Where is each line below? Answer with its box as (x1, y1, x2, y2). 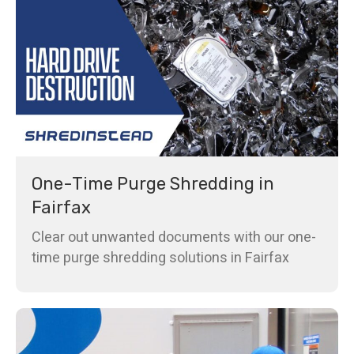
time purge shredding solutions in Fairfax (32, 247, 289, 269)
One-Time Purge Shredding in (32, 172, 274, 194)
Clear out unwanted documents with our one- (32, 226, 316, 248)
